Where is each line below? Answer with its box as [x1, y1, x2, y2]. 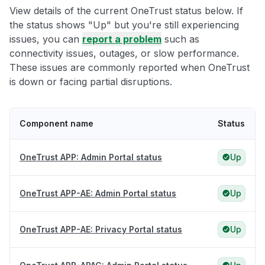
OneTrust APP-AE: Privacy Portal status [20, 224, 182, 235]
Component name [20, 118, 93, 129]
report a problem [82, 33, 161, 46]
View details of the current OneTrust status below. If [9, 5, 243, 17]
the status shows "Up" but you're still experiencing [9, 19, 239, 31]
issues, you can [9, 33, 82, 46]
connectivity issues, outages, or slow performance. [9, 47, 239, 60]
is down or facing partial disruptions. [9, 76, 172, 88]
